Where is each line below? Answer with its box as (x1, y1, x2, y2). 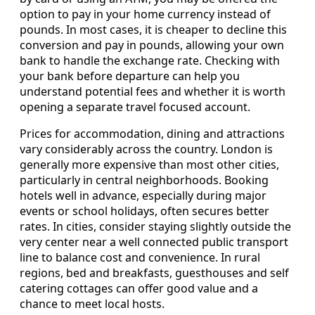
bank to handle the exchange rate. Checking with (20, 53, 280, 69)
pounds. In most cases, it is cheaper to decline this (20, 22, 287, 38)
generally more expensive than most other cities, (20, 157, 279, 173)
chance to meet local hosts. (20, 296, 165, 312)
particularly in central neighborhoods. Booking (20, 172, 269, 188)
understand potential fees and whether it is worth (20, 84, 285, 100)
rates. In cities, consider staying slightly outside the (20, 219, 291, 235)
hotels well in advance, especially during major (20, 188, 266, 204)
